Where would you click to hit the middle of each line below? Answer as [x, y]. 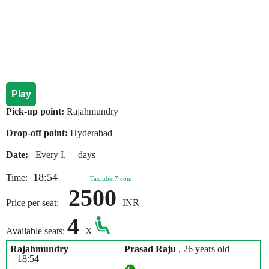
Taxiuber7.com [111, 178]
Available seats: [37, 231]
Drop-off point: [38, 133]
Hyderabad [91, 133]
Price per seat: [37, 203]
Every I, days [63, 155]
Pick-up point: [36, 111]
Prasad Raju [151, 249]
